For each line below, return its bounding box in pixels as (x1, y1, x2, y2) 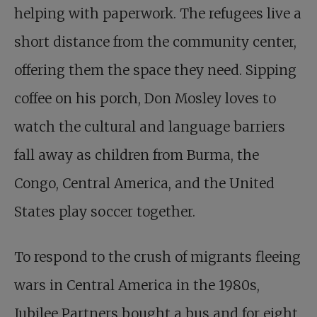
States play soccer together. (14, 203, 195, 221)
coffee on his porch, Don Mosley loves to (14, 90, 276, 108)
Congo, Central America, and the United (14, 175, 275, 192)
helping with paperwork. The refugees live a (14, 5, 301, 23)
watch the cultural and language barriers (14, 118, 285, 136)
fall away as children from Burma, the (14, 146, 259, 164)
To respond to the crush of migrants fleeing (14, 248, 301, 266)
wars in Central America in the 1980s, (14, 277, 260, 294)
